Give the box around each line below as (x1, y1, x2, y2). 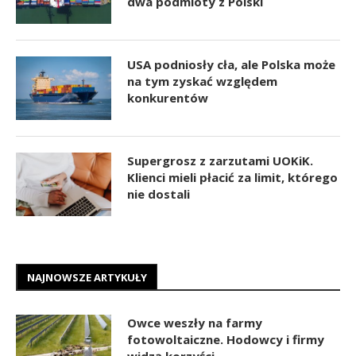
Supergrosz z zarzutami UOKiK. (127, 152, 313, 168)
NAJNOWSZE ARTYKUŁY (27, 269, 147, 284)
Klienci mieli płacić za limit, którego (127, 168, 338, 185)
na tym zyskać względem (127, 72, 277, 89)
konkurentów (127, 89, 208, 106)
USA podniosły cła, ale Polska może (127, 56, 335, 72)
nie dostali (127, 185, 190, 202)
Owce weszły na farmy (127, 314, 262, 331)
